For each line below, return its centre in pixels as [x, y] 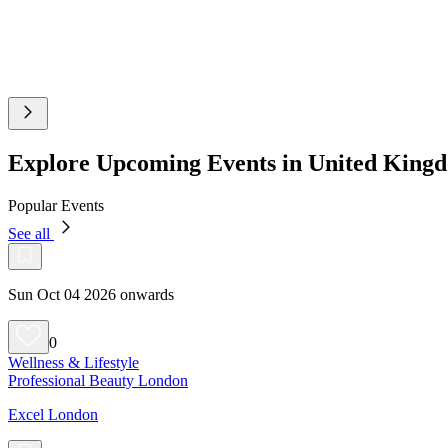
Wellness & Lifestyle [73, 362]
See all [31, 233]
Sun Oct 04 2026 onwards [91, 294]
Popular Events [56, 205]
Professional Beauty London [98, 380]
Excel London [53, 414]
